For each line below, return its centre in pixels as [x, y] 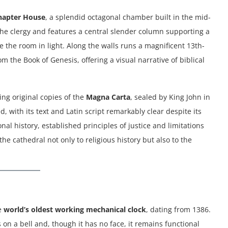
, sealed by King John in [170, 97]
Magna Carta [108, 97]
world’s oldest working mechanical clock [75, 210]
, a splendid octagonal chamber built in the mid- [128, 17]
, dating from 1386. [178, 210]
